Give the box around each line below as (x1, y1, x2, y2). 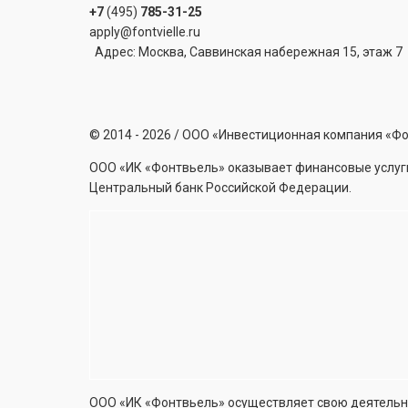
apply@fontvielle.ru (89, 25, 200, 40)
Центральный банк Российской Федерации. (89, 180, 352, 196)
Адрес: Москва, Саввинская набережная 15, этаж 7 (89, 45, 403, 60)
